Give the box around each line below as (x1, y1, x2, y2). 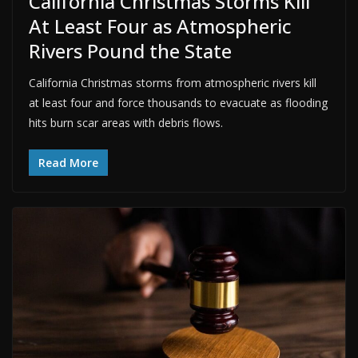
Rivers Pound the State (29, 37, 232, 64)
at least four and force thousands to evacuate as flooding (29, 94, 328, 110)
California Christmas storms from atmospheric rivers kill (29, 74, 316, 90)
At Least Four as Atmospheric (29, 12, 292, 39)
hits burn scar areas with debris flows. (29, 114, 223, 130)
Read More (38, 154, 98, 170)
